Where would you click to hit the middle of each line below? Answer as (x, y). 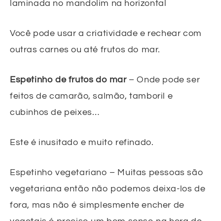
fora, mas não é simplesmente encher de (97, 205)
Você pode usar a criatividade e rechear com (106, 34)
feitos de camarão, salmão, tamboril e (92, 96)
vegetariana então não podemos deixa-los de (108, 189)
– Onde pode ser (163, 80)
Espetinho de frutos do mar (68, 80)
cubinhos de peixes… (55, 112)
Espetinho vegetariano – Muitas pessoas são (107, 173)
